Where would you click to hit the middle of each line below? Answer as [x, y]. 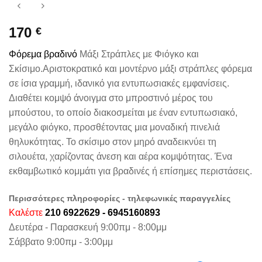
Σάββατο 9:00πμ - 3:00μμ [61, 242]
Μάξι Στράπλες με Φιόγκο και [138, 54]
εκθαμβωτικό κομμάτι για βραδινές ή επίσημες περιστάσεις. [130, 171]
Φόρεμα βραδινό [43, 54]
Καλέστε [27, 213]
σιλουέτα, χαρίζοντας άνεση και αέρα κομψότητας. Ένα [120, 157]
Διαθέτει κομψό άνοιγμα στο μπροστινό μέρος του [111, 98]
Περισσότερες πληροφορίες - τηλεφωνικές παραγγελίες [120, 199]
